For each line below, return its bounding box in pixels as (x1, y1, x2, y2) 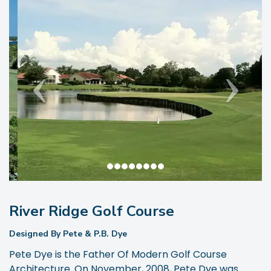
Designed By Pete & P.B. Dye (9, 227, 127, 240)
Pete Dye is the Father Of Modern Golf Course (9, 247, 227, 261)
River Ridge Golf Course (9, 201, 174, 221)
